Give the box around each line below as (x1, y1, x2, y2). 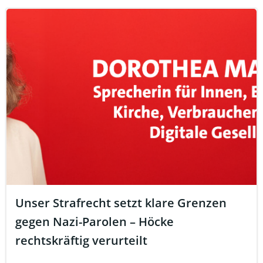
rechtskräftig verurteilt (15, 232, 147, 248)
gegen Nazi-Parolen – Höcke (15, 214, 174, 230)
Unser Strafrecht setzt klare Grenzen (15, 195, 227, 211)
